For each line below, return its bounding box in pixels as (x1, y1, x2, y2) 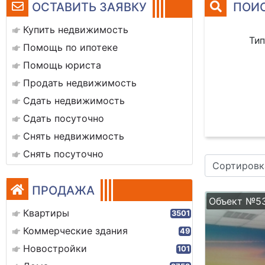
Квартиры (23, 207, 69, 219)
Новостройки (23, 243, 87, 254)
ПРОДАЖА (32, 183, 95, 198)
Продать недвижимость (23, 77, 137, 89)
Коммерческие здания (23, 225, 128, 237)
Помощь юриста (23, 59, 101, 71)
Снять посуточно (23, 148, 104, 160)
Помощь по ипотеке (23, 41, 118, 53)
